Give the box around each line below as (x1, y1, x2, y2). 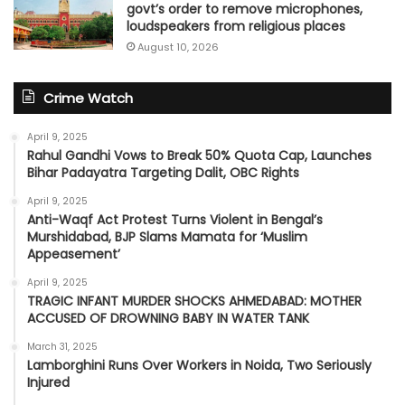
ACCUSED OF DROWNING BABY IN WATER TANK (27, 309, 309, 328)
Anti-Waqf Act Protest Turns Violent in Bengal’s (27, 211, 323, 230)
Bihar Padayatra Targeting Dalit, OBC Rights (27, 164, 299, 183)
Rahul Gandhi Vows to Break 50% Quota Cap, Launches (27, 146, 372, 165)
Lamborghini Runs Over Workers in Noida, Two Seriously (27, 356, 372, 375)
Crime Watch (43, 89, 133, 108)
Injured (27, 373, 70, 392)
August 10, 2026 (137, 40, 219, 55)
